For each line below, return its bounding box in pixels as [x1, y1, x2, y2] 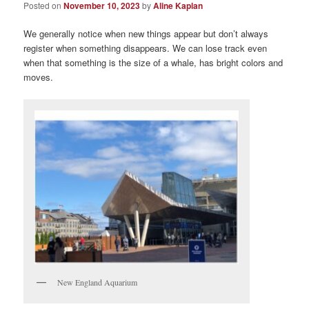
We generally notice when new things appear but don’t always [23, 27, 269, 41]
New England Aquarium [57, 276, 138, 288]
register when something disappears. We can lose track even [23, 41, 268, 55]
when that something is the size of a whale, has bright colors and [23, 56, 283, 70]
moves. [23, 70, 54, 84]
